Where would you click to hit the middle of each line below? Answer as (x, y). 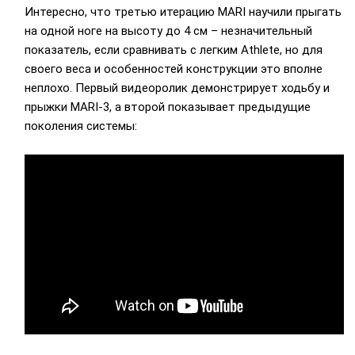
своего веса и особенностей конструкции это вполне (173, 69)
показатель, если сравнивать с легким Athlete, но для (173, 50)
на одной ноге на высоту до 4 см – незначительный (168, 31)
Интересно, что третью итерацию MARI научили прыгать (183, 11)
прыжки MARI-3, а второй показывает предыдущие (167, 107)
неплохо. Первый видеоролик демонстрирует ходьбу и (177, 88)
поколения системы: (80, 126)
